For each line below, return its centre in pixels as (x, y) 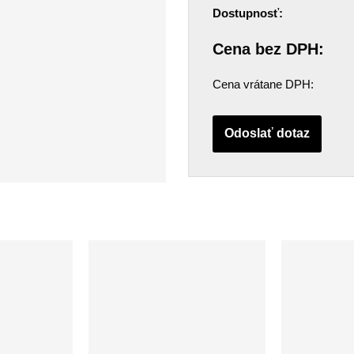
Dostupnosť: (248, 13)
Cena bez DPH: (269, 49)
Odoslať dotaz (267, 133)
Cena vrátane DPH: (264, 85)
